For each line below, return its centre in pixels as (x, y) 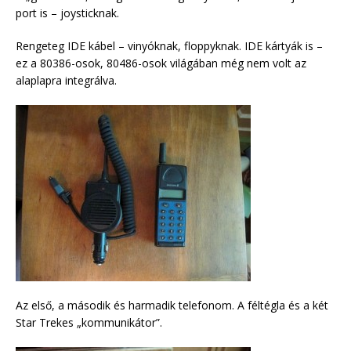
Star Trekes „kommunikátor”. (89, 323)
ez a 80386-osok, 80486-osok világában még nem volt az (161, 63)
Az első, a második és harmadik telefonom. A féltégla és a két (172, 306)
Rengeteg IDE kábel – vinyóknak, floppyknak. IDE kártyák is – (169, 46)
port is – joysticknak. (67, 13)
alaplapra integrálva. (66, 81)
